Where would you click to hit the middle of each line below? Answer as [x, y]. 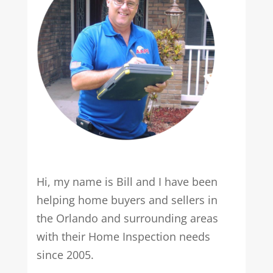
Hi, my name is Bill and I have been [127, 182]
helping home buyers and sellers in [127, 200]
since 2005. [65, 255]
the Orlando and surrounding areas [127, 218]
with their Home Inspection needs [123, 237]
